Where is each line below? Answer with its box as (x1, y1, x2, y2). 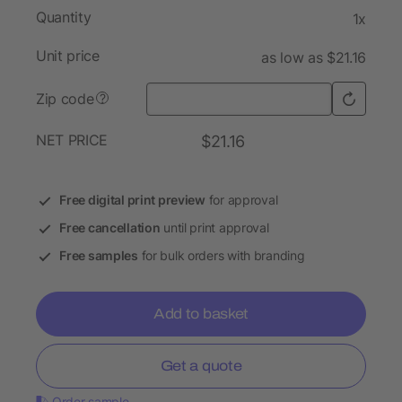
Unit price (36, 47, 100, 66)
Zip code (36, 90, 94, 109)
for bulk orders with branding (137, 248, 305, 264)
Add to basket (153, 306, 249, 322)
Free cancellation (59, 220, 161, 236)
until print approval (160, 220, 269, 236)
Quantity (36, 8, 92, 27)
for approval (205, 192, 278, 208)
